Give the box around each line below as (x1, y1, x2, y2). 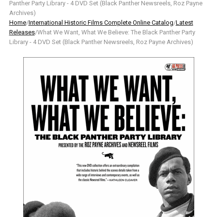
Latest (175, 19, 193, 26)
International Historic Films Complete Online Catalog (28, 19, 173, 26)
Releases (9, 29, 35, 36)
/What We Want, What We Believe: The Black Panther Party (34, 29, 195, 36)
